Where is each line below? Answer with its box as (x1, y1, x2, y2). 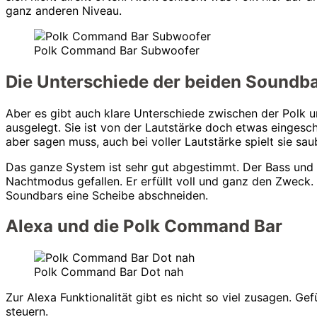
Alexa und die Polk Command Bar (6, 216, 282, 237)
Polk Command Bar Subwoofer (34, 42, 200, 57)
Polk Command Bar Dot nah (34, 265, 183, 279)
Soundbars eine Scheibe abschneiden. (6, 188, 208, 202)
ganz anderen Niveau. (6, 3, 122, 18)
